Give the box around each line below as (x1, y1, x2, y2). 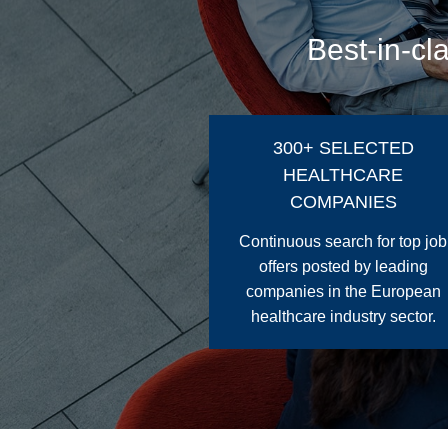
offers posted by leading (258, 258, 428, 275)
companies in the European (245, 283, 441, 300)
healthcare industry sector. (250, 308, 436, 325)
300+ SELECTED (272, 138, 414, 158)
